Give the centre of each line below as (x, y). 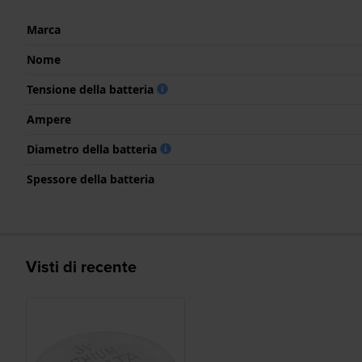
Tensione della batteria (92, 89)
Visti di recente (81, 266)
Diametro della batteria (93, 149)
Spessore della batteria (90, 179)
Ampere (49, 119)
